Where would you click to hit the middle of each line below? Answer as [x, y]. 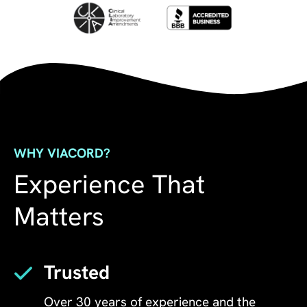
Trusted [77, 271]
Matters [59, 216]
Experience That [109, 183]
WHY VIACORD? [62, 152]
